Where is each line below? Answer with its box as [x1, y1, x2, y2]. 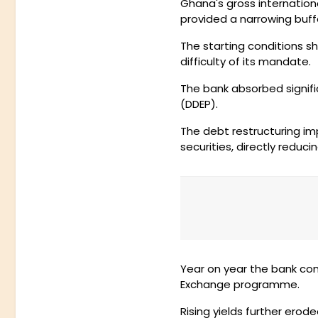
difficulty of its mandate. [180, 54, 314, 70]
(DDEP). [180, 97, 221, 112]
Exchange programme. [180, 277, 308, 292]
